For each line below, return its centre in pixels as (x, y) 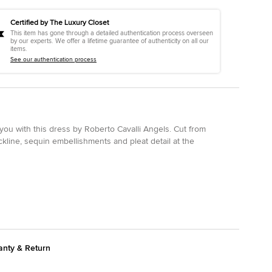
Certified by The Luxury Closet (60, 23)
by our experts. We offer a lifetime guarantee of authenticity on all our (110, 41)
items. (19, 49)
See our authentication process (53, 59)
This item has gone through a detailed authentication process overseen (112, 33)
